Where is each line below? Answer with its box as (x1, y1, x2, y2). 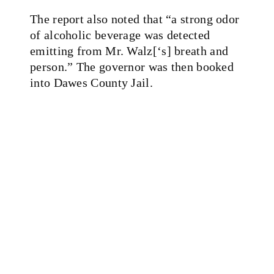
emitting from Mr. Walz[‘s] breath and (30, 43, 229, 57)
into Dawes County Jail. (30, 75, 153, 89)
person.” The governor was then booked (30, 59, 234, 73)
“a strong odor (166, 12, 240, 26)
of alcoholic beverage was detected (30, 28, 210, 42)
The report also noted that (30, 12, 166, 26)
